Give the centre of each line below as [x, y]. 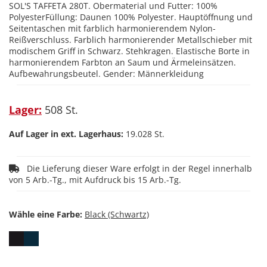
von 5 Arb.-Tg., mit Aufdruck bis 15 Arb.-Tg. [96, 180]
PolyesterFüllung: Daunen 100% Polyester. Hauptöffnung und [131, 17]
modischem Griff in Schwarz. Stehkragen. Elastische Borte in [129, 51]
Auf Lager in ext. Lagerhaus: [66, 134]
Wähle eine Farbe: [46, 214]
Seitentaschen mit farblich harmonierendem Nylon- [112, 28]
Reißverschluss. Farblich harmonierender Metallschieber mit [131, 40]
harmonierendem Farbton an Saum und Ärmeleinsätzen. [122, 62]
